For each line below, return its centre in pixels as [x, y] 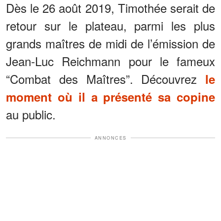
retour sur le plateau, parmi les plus [110, 25]
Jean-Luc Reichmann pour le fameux [110, 61]
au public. [31, 114]
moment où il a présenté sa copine [110, 96]
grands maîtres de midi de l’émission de [110, 43]
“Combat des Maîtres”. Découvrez [106, 78]
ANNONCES [110, 138]
